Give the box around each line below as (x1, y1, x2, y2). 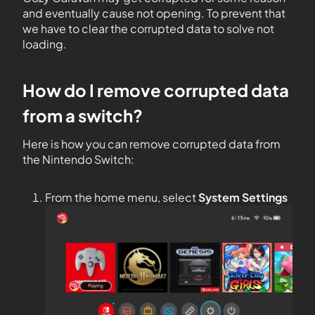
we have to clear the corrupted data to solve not (22, 20, 274, 36)
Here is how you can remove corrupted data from (22, 136, 281, 151)
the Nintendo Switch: (22, 151, 134, 167)
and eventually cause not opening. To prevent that (22, 5, 285, 20)
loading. (22, 36, 67, 51)
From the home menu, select (45, 189, 198, 205)
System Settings (198, 189, 288, 205)
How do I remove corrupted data (22, 79, 289, 101)
